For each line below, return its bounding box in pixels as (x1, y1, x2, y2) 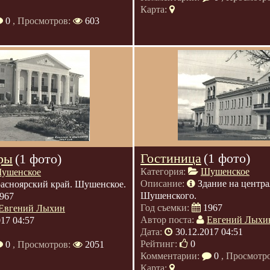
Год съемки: (140, 202, 192, 213)
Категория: (140, 166, 188, 177)
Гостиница (140, 151, 201, 166)
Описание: (140, 178, 187, 189)
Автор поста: (140, 215, 196, 225)
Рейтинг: (140, 239, 180, 249)
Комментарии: (140, 251, 202, 261)
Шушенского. (140, 190, 196, 201)
